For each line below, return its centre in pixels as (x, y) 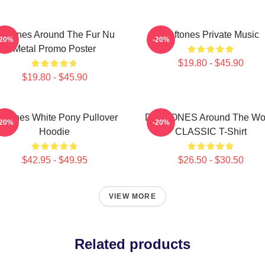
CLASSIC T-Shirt (211, 132)
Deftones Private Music (211, 35)
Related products (132, 244)
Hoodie (54, 132)
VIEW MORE (132, 196)
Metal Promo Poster (54, 49)
